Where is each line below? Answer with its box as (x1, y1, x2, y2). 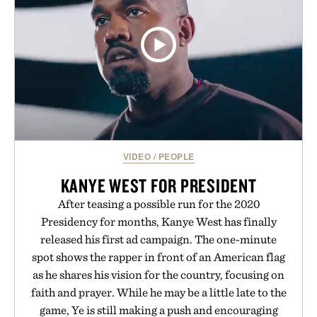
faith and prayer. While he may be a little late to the (30, 285, 287, 300)
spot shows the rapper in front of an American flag (32, 250, 285, 265)
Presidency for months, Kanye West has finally (40, 214, 277, 229)
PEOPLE (158, 150, 195, 163)
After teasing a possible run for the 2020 (57, 197, 260, 212)
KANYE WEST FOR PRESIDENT (60, 173, 257, 198)
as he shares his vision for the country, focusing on (33, 267, 284, 282)
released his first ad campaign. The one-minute (40, 232, 277, 247)
